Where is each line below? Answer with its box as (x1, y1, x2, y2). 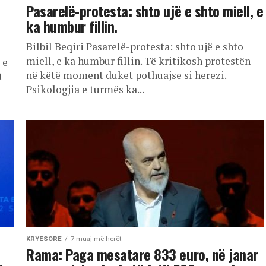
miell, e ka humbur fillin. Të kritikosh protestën (26, 54, 251, 68)
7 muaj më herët (71, 235, 121, 243)
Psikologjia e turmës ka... (26, 83, 144, 96)
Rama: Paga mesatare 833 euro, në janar (26, 243, 258, 265)
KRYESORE (26, 235, 62, 243)
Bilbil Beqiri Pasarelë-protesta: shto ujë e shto (26, 40, 243, 53)
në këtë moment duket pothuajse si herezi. (26, 68, 226, 82)
